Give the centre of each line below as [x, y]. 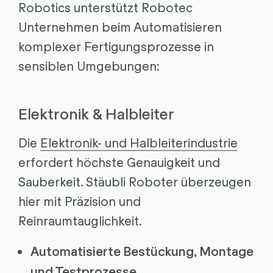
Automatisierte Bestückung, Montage [142, 251]
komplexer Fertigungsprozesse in [116, 46]
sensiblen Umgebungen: [89, 66]
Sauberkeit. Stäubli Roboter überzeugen [134, 181]
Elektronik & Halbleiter [96, 114]
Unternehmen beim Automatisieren [120, 27]
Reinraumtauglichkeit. [80, 220]
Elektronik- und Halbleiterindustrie [139, 142]
